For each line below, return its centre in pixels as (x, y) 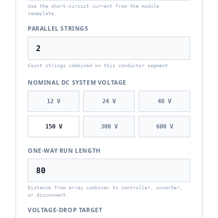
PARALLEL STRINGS (58, 28)
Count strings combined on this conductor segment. (99, 65)
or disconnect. (48, 195)
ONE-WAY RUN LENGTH (64, 151)
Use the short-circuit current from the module (93, 6)
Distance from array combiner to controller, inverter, (105, 188)
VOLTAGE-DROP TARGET (65, 210)
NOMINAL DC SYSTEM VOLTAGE (77, 82)
